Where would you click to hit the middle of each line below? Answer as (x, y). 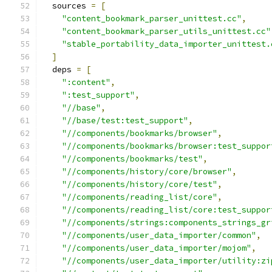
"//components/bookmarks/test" (132, 159)
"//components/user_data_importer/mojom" (157, 248)
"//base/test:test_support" (125, 121)
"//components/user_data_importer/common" (159, 235)
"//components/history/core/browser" (147, 172)
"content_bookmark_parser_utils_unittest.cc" (166, 31)
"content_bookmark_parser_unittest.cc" (152, 19)
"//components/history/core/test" (140, 184)
